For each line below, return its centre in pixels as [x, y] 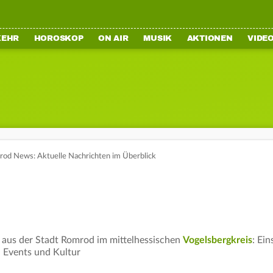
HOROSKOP [58, 38]
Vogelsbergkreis [218, 240]
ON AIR [113, 38]
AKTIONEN [210, 38]
